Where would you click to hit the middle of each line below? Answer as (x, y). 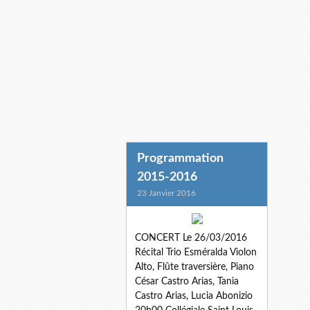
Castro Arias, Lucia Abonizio (194, 296)
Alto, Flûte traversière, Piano (194, 267)
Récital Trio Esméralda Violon (196, 253)
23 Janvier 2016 (166, 193)
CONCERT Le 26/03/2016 (191, 238)
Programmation (180, 158)
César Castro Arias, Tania (187, 282)
